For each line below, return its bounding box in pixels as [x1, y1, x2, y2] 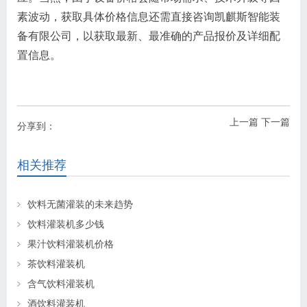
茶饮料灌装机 [27, 258, 85, 269]
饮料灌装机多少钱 [27, 218, 104, 230]
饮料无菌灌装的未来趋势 [27, 198, 133, 210]
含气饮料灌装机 [27, 278, 95, 289]
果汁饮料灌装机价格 [27, 238, 114, 249]
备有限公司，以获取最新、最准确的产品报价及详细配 [17, 29, 280, 42]
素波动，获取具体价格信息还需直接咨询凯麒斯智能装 [17, 10, 280, 23]
